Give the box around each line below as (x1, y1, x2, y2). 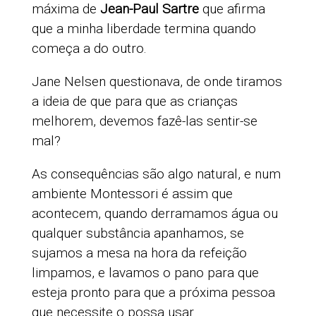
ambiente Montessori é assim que (31, 186, 233, 202)
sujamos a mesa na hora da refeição (31, 245, 247, 262)
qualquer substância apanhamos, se (31, 225, 244, 242)
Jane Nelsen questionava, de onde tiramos (31, 73, 282, 90)
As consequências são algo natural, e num (31, 166, 281, 183)
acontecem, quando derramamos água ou (31, 205, 278, 222)
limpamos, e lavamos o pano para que (31, 265, 259, 281)
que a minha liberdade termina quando (31, 20, 256, 37)
